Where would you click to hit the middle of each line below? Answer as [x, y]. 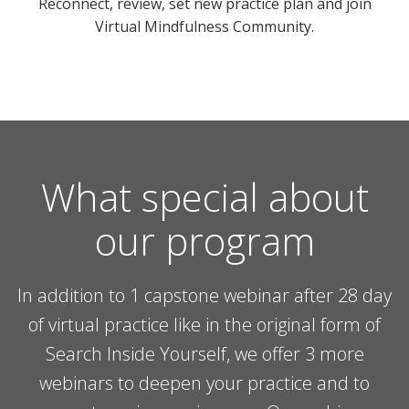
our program [204, 241]
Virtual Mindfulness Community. [204, 26]
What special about [204, 197]
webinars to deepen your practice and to [204, 383]
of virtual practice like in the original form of [204, 325]
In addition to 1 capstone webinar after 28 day [204, 295]
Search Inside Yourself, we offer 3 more [204, 354]
